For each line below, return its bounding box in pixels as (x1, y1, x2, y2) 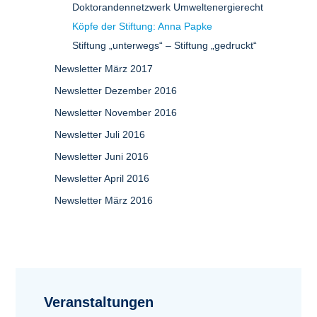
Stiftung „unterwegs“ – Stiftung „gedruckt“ (72, 40, 257, 51)
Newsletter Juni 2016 (54, 151, 149, 162)
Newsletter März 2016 (54, 195, 153, 206)
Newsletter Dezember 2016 (54, 85, 177, 96)
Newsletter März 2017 (54, 63, 153, 74)
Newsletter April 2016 (54, 173, 149, 184)
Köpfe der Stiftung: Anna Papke (72, 21, 212, 32)
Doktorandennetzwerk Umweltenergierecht (72, 1, 263, 13)
